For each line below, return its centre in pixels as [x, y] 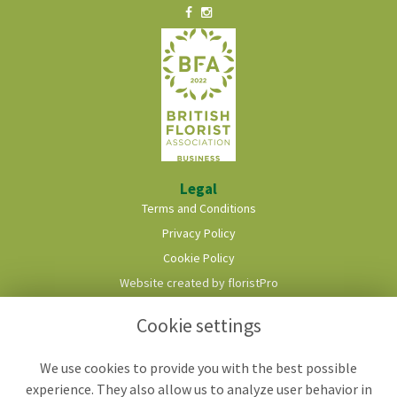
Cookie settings [198, 326]
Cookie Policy [198, 257]
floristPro [253, 282]
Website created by [173, 282]
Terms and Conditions [198, 208]
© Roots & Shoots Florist [198, 307]
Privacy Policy [198, 233]
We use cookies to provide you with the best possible [198, 368]
